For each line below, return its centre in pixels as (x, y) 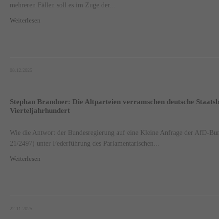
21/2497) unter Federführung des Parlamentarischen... (85, 143)
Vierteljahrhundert (40, 110)
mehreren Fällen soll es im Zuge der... (63, 5)
